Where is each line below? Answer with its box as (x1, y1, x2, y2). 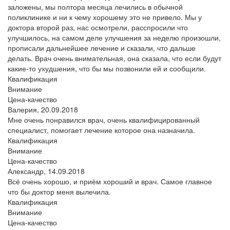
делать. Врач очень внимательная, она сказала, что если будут (8, 52, 221, 63)
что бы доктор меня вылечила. (8, 186, 111, 197)
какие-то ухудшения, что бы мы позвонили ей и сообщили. (8, 63, 206, 73)
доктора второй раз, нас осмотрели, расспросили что (8, 22, 188, 32)
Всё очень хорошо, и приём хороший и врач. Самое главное (8, 176, 212, 186)
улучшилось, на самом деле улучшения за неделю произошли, (8, 32, 221, 43)
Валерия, (8, 104, 41, 114)
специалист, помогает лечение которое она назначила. (8, 124, 195, 135)
